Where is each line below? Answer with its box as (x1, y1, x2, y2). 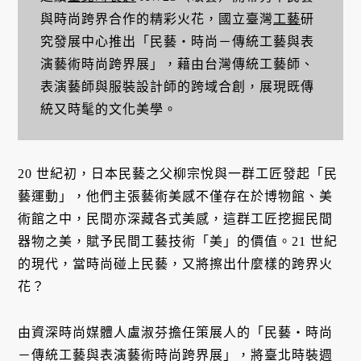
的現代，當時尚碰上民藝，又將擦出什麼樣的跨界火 (18, 257, 334, 272)
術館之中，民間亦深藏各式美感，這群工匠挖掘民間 (18, 212, 334, 226)
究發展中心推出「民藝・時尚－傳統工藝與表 (39, 34, 314, 48)
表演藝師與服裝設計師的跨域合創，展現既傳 (39, 79, 314, 93)
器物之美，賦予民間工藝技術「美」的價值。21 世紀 (18, 234, 338, 249)
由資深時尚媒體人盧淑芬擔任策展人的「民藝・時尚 (18, 326, 334, 340)
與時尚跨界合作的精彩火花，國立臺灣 (39, 11, 273, 26)
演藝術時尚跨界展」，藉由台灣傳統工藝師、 (39, 56, 314, 71)
